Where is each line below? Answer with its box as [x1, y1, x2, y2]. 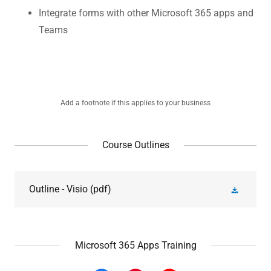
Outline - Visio [29, 183, 88, 195]
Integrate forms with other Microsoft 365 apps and [39, 7, 253, 19]
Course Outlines [102, 139, 169, 151]
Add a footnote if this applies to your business [60, 99, 211, 107]
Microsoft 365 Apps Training [74, 240, 197, 251]
